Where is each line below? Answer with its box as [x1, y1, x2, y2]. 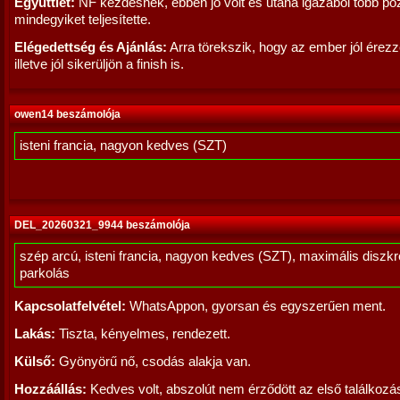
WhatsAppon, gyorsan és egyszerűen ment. [126, 299, 386, 313]
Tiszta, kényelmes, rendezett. [55, 327, 230, 341]
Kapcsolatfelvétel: [14, 299, 126, 313]
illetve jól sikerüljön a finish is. [14, 57, 184, 71]
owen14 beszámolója [14, 108, 121, 121]
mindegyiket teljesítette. [14, 12, 151, 27]
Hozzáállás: [14, 382, 87, 396]
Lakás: [14, 327, 55, 341]
